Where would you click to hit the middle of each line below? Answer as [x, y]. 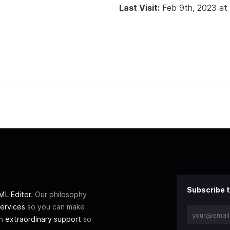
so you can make [55, 207]
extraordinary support [43, 219]
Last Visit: [139, 7]
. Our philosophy [59, 195]
